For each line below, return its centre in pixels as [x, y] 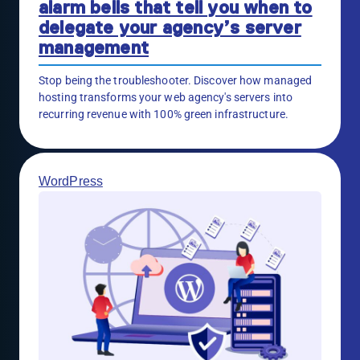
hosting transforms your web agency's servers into [166, 98]
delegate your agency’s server [170, 28]
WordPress [71, 182]
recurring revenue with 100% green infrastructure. [164, 115]
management [94, 48]
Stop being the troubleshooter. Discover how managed [176, 81]
